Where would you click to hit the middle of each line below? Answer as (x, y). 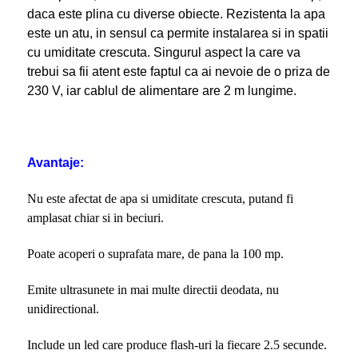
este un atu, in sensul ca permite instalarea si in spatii (177, 33)
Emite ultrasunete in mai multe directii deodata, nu (153, 289)
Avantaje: (55, 162)
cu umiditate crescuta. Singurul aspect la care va (163, 52)
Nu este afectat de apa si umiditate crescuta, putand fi (160, 198)
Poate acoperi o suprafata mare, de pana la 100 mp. (155, 253)
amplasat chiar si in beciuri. (95, 217)
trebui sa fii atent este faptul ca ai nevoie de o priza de (178, 71)
